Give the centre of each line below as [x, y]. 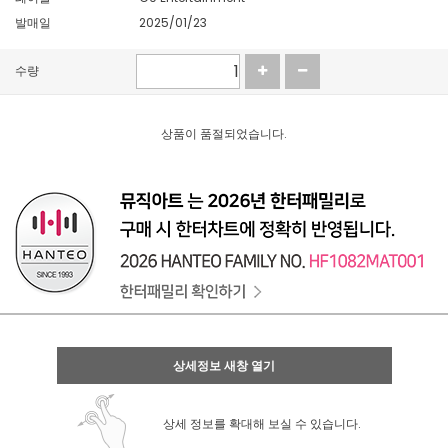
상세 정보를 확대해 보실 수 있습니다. [261, 423]
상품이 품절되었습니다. [224, 133]
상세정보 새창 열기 [224, 365]
